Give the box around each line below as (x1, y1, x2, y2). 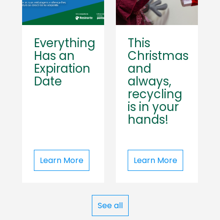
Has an (34, 48, 75, 64)
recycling (128, 86, 182, 102)
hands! (128, 111, 168, 128)
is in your (128, 99, 179, 115)
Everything (34, 35, 95, 51)
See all (97, 200, 123, 211)
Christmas (128, 48, 189, 64)
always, (128, 73, 171, 89)
